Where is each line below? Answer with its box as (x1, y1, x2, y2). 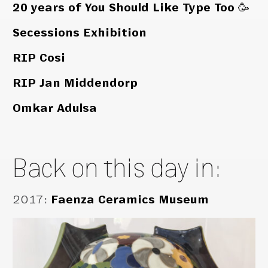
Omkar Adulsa (13, 102, 98, 115)
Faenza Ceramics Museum (51, 193, 209, 206)
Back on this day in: (13, 153, 223, 184)
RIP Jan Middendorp (13, 77, 138, 90)
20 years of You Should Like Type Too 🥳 (13, 1, 250, 14)
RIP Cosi (13, 51, 66, 65)
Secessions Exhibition (13, 26, 147, 39)
